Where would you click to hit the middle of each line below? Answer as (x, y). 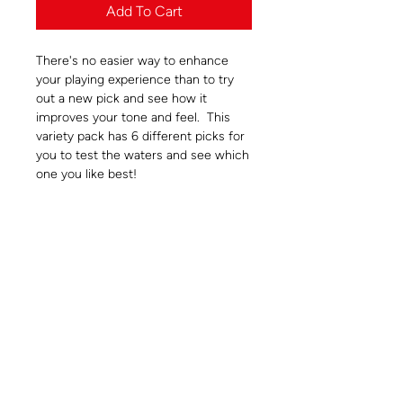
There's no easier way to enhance (132, 61)
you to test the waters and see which (143, 156)
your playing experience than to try (135, 80)
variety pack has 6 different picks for (140, 137)
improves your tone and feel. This (133, 118)
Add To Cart (144, 12)
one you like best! (86, 175)
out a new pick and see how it (121, 99)
